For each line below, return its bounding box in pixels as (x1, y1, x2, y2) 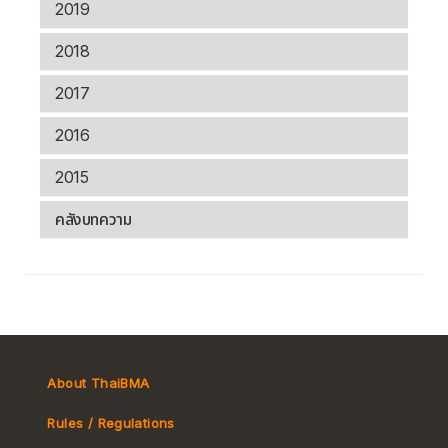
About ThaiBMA (47, 375, 150, 392)
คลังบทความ (55, 209, 132, 230)
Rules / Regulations (47, 415, 175, 432)
